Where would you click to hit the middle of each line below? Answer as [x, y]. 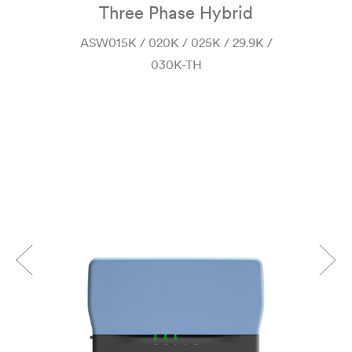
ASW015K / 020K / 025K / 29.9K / [176, 42]
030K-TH [176, 64]
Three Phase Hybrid [176, 13]
